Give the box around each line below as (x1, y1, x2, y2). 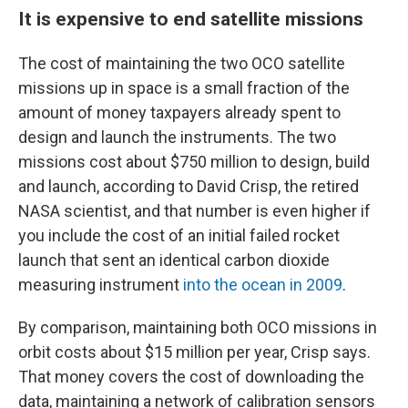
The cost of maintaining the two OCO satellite (18, 54, 345, 73)
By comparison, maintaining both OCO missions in (18, 318, 377, 337)
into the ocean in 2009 (183, 275, 342, 294)
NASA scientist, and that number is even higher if (18, 201, 371, 220)
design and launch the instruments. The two (18, 127, 336, 147)
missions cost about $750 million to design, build (18, 152, 370, 171)
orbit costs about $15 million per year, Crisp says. (18, 342, 371, 362)
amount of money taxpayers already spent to (18, 103, 341, 122)
